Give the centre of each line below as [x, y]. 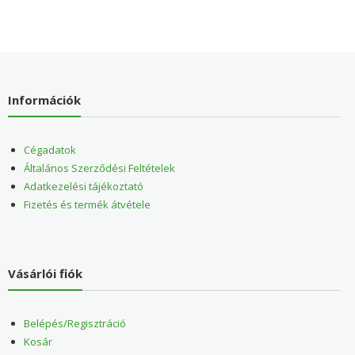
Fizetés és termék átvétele [87, 204]
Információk [44, 99]
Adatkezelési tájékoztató [83, 186]
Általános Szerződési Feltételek [99, 168]
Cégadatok [50, 149]
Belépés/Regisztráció [74, 323]
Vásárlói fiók [45, 273]
